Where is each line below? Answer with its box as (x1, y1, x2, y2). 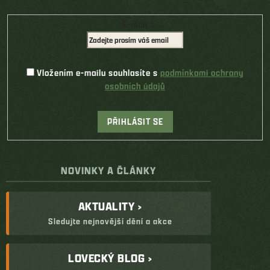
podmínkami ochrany (160, 66, 243, 80)
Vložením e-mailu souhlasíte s (37, 66, 160, 80)
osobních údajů (105, 80, 165, 93)
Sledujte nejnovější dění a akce (48, 215, 172, 227)
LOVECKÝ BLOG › (68, 251, 152, 266)
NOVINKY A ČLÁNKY (61, 163, 156, 178)
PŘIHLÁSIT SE (107, 115, 163, 128)
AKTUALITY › (78, 199, 142, 215)
